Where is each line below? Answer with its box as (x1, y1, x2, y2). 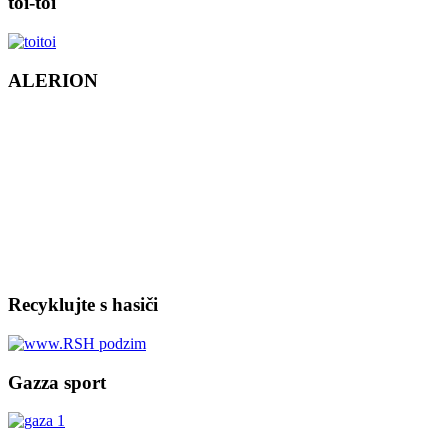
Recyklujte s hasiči (8, 294, 158, 316)
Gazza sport (8, 371, 106, 393)
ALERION (8, 69, 98, 91)
